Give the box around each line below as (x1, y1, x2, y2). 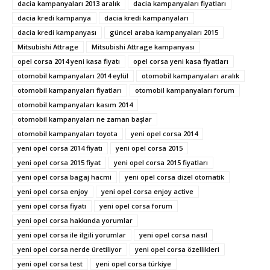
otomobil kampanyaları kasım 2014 (17, 99, 133, 109)
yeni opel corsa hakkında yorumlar (17, 215, 133, 225)
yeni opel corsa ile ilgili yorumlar (17, 230, 126, 239)
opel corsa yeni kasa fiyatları (133, 56, 228, 66)
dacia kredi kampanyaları (104, 13, 189, 22)
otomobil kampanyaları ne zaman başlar (17, 114, 152, 124)
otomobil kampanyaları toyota (17, 128, 118, 138)
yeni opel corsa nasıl (139, 230, 207, 239)
